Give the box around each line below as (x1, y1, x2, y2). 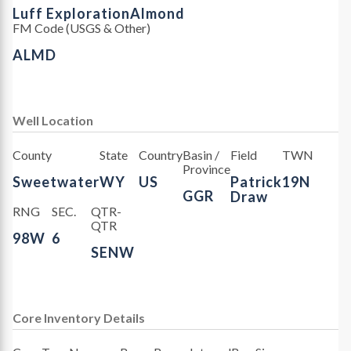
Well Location (13, 112, 93, 128)
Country (138, 147, 183, 162)
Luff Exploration (13, 4, 130, 22)
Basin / (182, 147, 219, 162)
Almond (130, 4, 185, 22)
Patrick (230, 172, 282, 190)
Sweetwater (13, 172, 100, 190)
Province (182, 161, 230, 176)
